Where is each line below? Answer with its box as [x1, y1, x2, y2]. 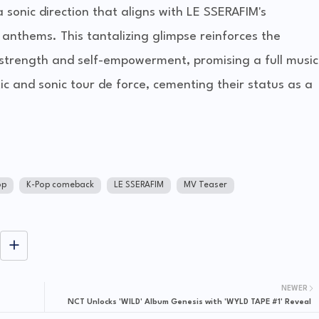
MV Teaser [183, 181, 227, 190]
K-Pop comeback [26, 181, 94, 190]
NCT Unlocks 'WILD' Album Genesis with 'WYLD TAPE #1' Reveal [67, 298, 311, 307]
